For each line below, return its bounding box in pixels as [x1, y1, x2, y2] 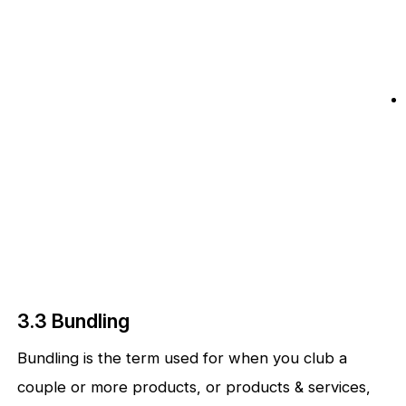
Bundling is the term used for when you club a [17, 348, 348, 367]
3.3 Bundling [17, 308, 130, 333]
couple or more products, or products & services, [17, 377, 372, 396]
